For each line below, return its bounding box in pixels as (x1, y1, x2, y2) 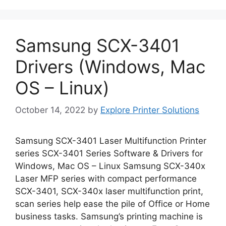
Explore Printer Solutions (100, 105, 199, 115)
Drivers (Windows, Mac (15, 55, 206, 77)
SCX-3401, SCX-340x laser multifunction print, (15, 186, 203, 196)
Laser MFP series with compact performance (15, 174, 197, 184)
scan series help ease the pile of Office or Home (15, 199, 210, 209)
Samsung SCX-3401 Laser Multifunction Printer (15, 136, 206, 146)
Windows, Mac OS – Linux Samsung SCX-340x (15, 161, 205, 171)
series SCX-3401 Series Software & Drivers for (15, 148, 203, 158)
